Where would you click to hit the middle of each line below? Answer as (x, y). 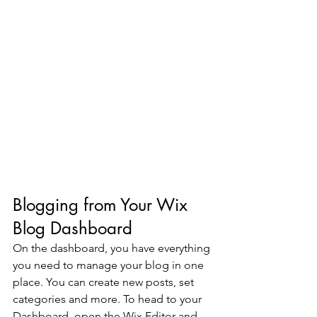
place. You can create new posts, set (105, 282)
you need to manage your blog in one (110, 265)
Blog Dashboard (73, 228)
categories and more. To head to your (109, 299)
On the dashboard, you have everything (113, 248)
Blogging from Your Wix (103, 204)
